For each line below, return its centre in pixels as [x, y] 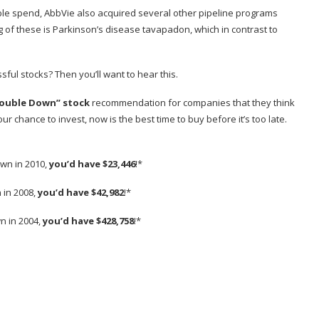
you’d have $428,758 [88, 221]
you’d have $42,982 [81, 193]
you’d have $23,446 [92, 164]
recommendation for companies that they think [192, 103]
